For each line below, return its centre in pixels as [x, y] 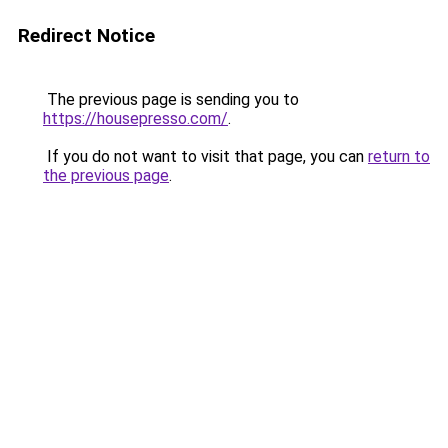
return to [399, 156]
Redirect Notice [86, 35]
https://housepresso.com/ [135, 118]
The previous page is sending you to [171, 99]
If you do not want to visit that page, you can [205, 156]
